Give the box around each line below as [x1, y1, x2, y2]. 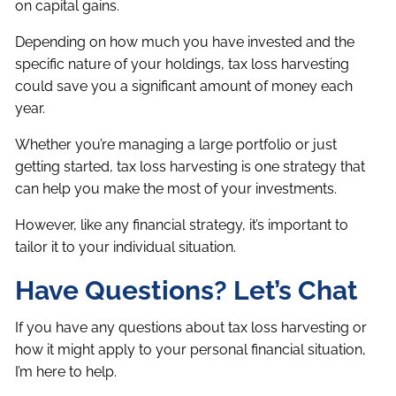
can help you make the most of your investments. [15, 180, 338, 198]
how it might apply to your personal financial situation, [15, 341, 367, 359]
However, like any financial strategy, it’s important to [15, 217, 349, 234]
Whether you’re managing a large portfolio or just [15, 136, 338, 154]
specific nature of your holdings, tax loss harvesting [15, 56, 350, 73]
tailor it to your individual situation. [15, 239, 237, 256]
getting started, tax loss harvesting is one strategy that [15, 158, 366, 176]
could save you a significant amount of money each [15, 78, 354, 95]
